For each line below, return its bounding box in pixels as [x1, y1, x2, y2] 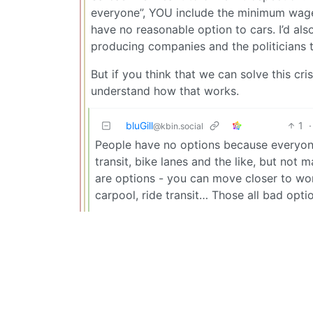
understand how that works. [91, 83, 239, 98]
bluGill [126, 119, 153, 131]
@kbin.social [153, 120, 203, 131]
